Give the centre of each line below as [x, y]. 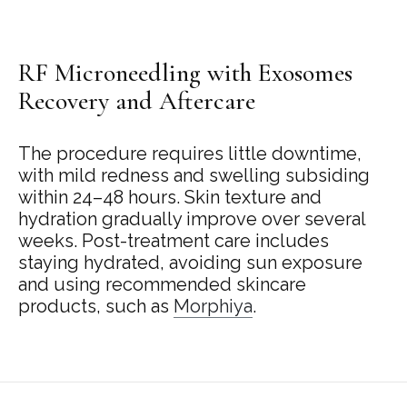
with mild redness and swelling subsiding [194, 175]
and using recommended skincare [162, 284]
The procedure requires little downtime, [190, 153]
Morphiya [213, 306]
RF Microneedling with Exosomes [185, 72]
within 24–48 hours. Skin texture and [170, 197]
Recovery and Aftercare [137, 100]
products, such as [96, 306]
